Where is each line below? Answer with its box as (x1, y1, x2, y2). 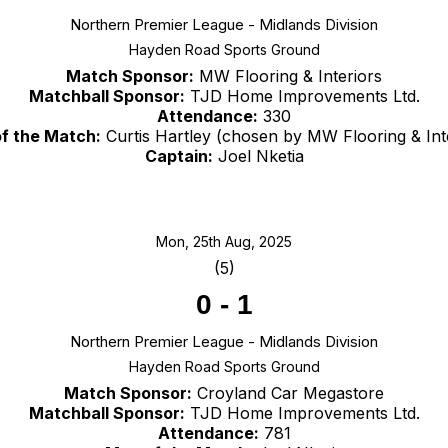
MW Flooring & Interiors (194, 66, 382, 87)
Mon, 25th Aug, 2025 (156, 233, 292, 251)
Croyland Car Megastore (192, 383, 384, 404)
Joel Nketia (212, 146, 304, 167)
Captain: (144, 146, 213, 167)
